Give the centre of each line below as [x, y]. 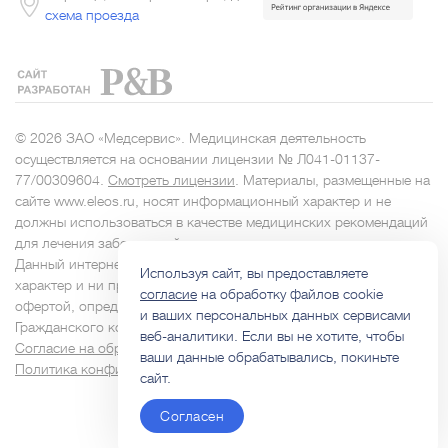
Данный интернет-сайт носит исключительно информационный [219, 263]
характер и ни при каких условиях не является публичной [200, 284]
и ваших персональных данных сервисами [275, 315]
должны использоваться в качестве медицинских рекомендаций [221, 221]
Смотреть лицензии [171, 179]
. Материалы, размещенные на [332, 179]
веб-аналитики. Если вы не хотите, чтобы [272, 336]
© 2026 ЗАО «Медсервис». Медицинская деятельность [190, 137]
